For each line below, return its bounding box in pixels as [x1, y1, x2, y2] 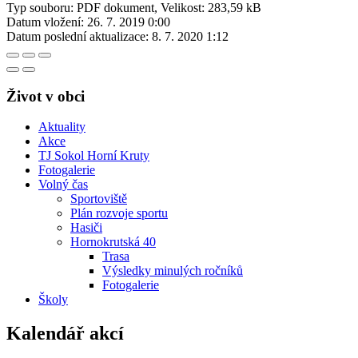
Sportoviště [70, 192, 127, 206]
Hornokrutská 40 [70, 235, 156, 249]
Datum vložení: [6, 14, 84, 29]
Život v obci [6, 87, 85, 105]
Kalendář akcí [6, 323, 124, 344]
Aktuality [38, 120, 86, 134]
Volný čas [38, 177, 88, 192]
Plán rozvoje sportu [70, 206, 168, 221]
